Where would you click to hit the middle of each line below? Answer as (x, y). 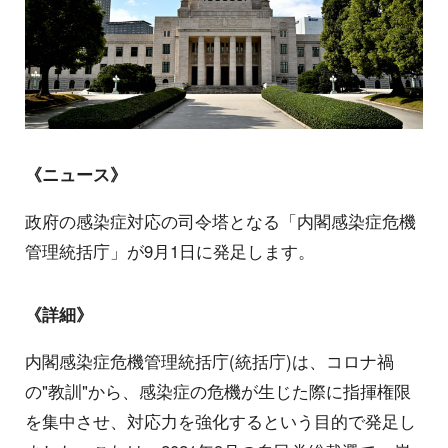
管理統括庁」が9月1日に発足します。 (170, 250)
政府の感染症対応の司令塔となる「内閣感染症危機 (220, 220)
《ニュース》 (76, 174)
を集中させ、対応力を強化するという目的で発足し (220, 420)
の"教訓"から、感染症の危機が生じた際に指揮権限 (218, 390)
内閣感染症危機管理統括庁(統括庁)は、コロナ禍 (209, 360)
